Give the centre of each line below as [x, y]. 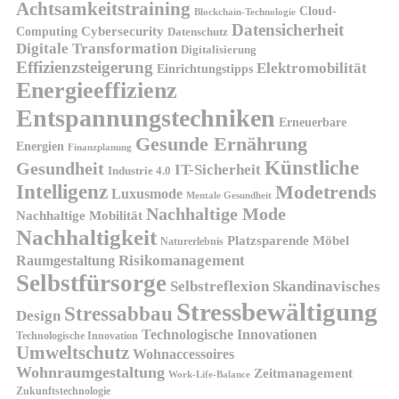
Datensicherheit [288, 29]
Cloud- [318, 10]
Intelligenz [62, 191]
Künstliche [312, 167]
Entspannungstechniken [146, 118]
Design [38, 315]
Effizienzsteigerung [85, 67]
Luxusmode [147, 193]
